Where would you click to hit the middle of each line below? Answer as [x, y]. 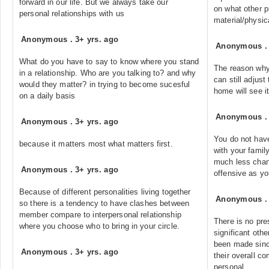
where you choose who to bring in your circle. [99, 226]
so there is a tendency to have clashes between [104, 203]
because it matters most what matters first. [96, 144]
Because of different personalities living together [105, 192]
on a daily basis [47, 96]
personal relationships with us [72, 14]
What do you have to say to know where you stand [109, 62]
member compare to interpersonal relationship [100, 215]
